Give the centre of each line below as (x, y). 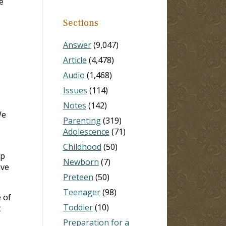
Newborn (81, 162)
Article (75, 60)
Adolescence (86, 131)
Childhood (82, 147)
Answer (77, 45)
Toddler (78, 207)
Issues (75, 90)
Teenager (81, 192)
